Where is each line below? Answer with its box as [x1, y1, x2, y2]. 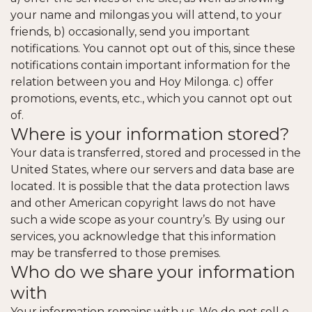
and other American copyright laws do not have [10, 196, 276, 210]
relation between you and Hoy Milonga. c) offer [10, 75, 274, 88]
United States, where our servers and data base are [10, 163, 295, 176]
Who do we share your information [10, 262, 295, 282]
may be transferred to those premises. [10, 247, 221, 260]
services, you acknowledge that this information [10, 230, 276, 243]
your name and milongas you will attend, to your [10, 8, 282, 22]
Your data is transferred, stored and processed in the [10, 146, 301, 159]
